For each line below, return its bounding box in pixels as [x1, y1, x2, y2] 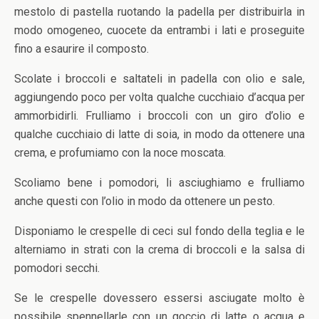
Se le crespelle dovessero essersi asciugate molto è [14, 291, 305, 305]
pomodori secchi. [14, 261, 100, 275]
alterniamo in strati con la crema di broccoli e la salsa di [14, 243, 305, 256]
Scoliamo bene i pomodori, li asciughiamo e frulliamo [14, 176, 305, 189]
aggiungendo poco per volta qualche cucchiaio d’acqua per [14, 90, 305, 104]
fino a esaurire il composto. [14, 42, 149, 56]
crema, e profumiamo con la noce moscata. [14, 146, 226, 159]
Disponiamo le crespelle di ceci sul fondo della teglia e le [14, 224, 305, 238]
